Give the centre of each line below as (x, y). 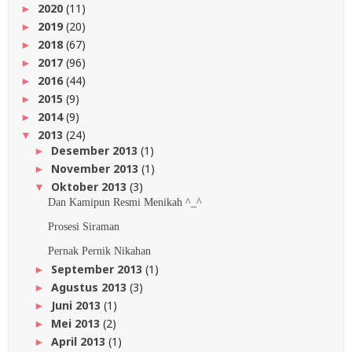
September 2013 (98, 269)
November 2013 (96, 168)
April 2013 (79, 342)
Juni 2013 (77, 306)
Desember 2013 (95, 150)
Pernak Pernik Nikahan (99, 251)
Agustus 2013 (90, 288)
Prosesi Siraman (83, 227)
